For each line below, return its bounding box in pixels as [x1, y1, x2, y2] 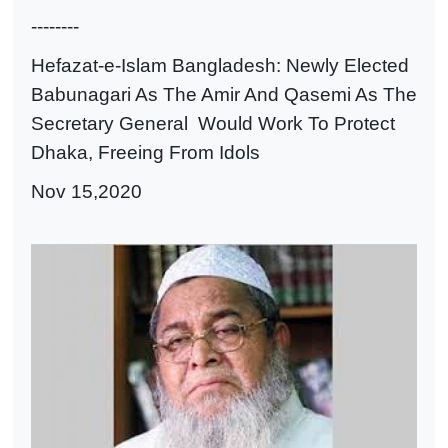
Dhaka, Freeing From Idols [31, 142, 260, 163]
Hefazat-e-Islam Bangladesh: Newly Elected [31, 55, 409, 76]
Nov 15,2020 [31, 180, 142, 202]
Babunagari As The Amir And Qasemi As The [31, 84, 417, 105]
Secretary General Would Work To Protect [31, 113, 395, 134]
